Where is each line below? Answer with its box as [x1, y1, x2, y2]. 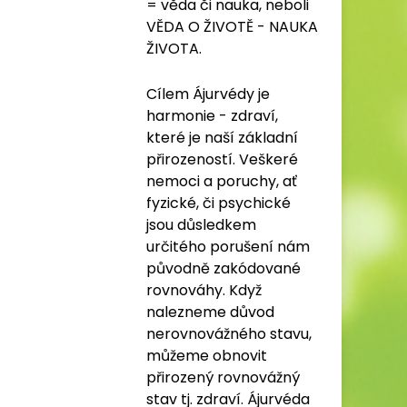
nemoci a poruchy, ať [146, 171, 297, 192]
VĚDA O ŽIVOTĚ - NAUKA [146, 16, 318, 37]
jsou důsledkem [146, 214, 256, 235]
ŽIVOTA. [146, 38, 202, 59]
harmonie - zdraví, [146, 105, 278, 126]
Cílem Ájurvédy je [146, 84, 270, 104]
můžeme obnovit [146, 345, 267, 366]
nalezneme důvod [146, 302, 274, 323]
